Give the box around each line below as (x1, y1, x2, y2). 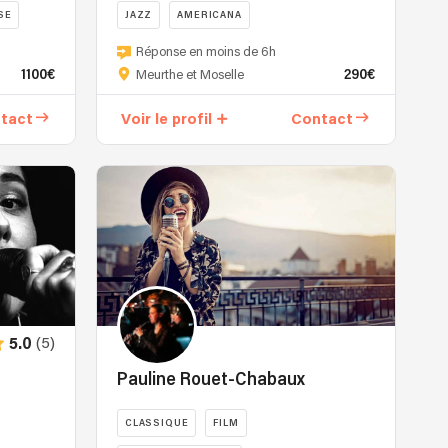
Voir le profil (120, 111, 212, 127)
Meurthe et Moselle (135, 68, 244, 82)
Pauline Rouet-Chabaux (116, 371, 305, 389)
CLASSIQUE (124, 418, 189, 428)
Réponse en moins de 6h (135, 46, 276, 59)
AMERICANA (177, 10, 242, 20)
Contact (291, 111, 354, 127)
